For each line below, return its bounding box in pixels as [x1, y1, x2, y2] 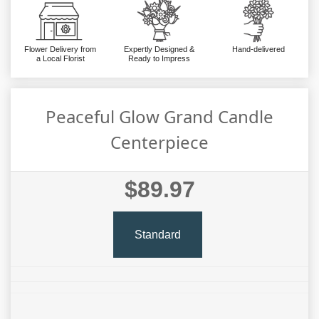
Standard [134, 228, 181, 241]
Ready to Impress [128, 54, 191, 63]
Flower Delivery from [24, 45, 97, 54]
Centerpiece [110, 130, 209, 155]
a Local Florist [36, 54, 85, 63]
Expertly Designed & [124, 45, 195, 54]
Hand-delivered [232, 45, 286, 54]
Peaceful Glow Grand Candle [46, 105, 273, 129]
